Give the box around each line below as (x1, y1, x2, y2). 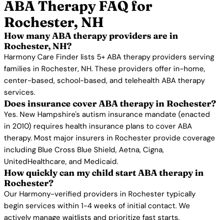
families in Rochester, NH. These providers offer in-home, (4, 64, 205, 74)
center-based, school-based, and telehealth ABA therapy (4, 76, 205, 85)
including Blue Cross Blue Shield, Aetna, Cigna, (4, 145, 164, 155)
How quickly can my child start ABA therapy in (4, 167, 204, 178)
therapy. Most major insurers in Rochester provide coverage (4, 133, 215, 143)
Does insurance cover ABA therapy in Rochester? (4, 98, 216, 109)
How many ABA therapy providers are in (4, 30, 178, 41)
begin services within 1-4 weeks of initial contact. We (4, 201, 190, 211)
